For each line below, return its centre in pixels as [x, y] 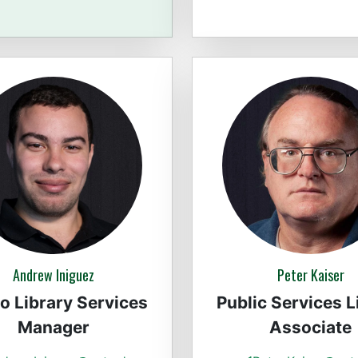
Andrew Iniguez [53, 275]
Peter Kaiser [310, 275]
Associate [311, 328]
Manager [53, 328]
